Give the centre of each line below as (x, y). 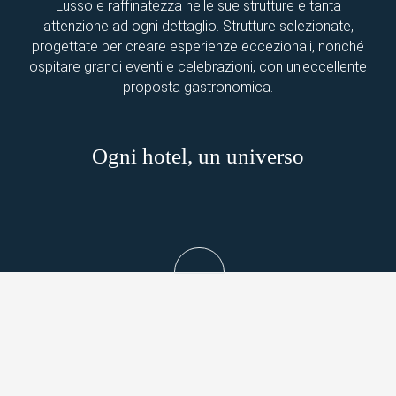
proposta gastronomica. (198, 87)
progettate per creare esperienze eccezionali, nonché (198, 46)
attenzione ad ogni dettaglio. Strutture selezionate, (198, 26)
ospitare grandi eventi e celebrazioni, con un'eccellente (198, 66)
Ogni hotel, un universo (198, 156)
